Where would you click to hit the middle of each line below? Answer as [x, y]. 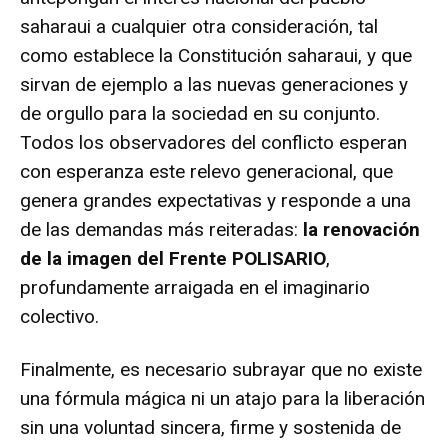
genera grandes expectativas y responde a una [215, 200]
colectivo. [59, 316]
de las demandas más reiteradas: [161, 229]
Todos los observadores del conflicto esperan [213, 142]
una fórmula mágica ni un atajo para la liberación [222, 398]
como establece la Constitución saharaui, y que [216, 55]
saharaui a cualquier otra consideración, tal [199, 26]
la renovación [361, 229]
